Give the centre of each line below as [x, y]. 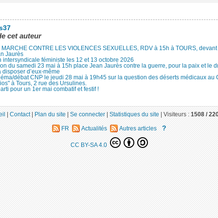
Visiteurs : [177, 114]
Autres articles [137, 128]
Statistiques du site [134, 114]
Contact [20, 114]
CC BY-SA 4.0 [89, 145]
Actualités [94, 128]
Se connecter [87, 114]
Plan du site [50, 114]
